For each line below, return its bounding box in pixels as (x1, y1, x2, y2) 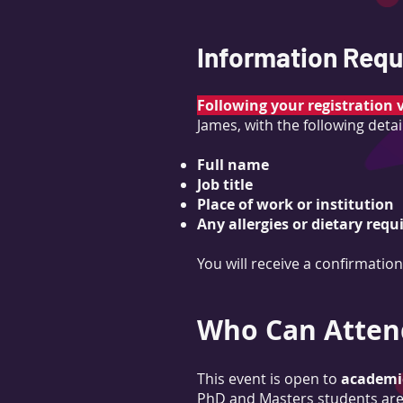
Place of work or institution (197, 194, 394, 214)
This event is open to (197, 369, 341, 389)
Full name (197, 155, 269, 175)
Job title (197, 175, 253, 194)
